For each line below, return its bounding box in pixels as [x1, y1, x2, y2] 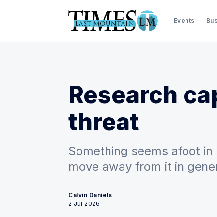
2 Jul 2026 [68, 200, 100, 207]
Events [173, 16, 195, 24]
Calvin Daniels [68, 191, 112, 199]
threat [68, 108, 139, 136]
